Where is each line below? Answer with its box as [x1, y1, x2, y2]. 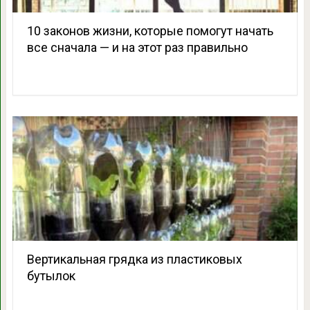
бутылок [26, 268, 75, 283]
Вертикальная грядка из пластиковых [26, 251, 242, 266]
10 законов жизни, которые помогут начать [26, 23, 273, 38]
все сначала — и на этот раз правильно [26, 39, 248, 55]
